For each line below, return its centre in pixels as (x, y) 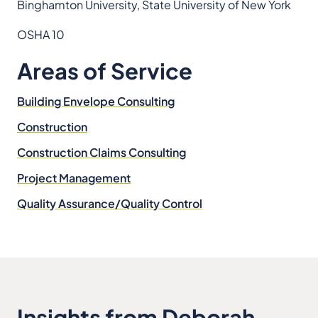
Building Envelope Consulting (96, 101)
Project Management (74, 177)
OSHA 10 (41, 34)
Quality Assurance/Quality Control (110, 203)
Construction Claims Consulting (102, 152)
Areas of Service (105, 71)
